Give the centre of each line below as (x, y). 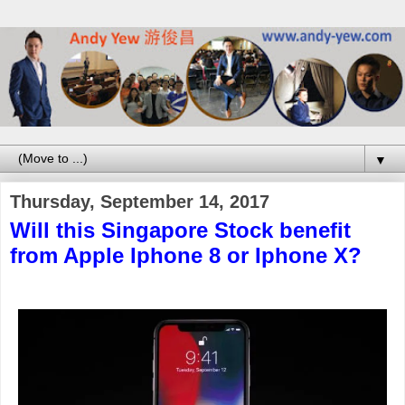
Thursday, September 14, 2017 (140, 201)
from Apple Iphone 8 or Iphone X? (186, 255)
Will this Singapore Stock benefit (180, 230)
